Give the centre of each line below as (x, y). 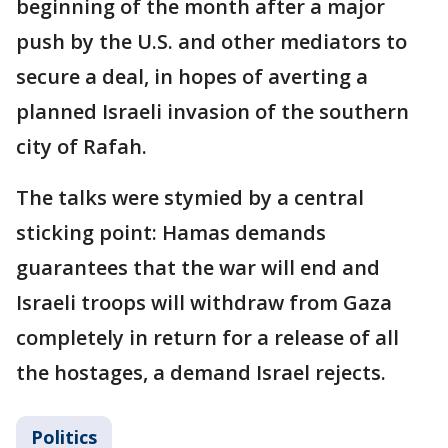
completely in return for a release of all (207, 337)
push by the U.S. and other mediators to (211, 41)
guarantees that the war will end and (198, 267)
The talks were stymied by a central (190, 197)
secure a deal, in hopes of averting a (192, 76)
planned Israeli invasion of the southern (212, 111)
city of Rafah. (81, 146)
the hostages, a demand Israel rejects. (201, 372)
